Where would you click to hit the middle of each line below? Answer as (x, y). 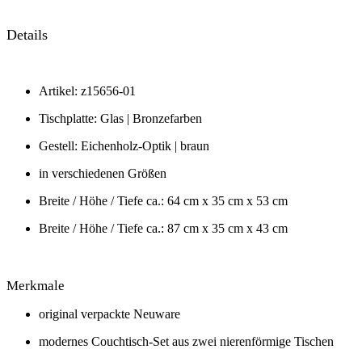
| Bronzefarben (164, 118)
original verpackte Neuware (109, 314)
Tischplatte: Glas (83, 118)
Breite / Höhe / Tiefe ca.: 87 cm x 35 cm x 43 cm (163, 228)
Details (27, 34)
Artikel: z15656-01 (87, 90)
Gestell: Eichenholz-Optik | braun (124, 145)
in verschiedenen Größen (103, 173)
